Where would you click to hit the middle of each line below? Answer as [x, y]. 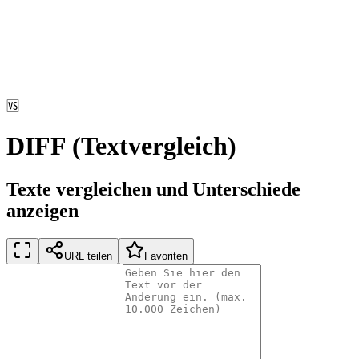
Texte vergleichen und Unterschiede [153, 189]
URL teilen [88, 256]
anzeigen [42, 210]
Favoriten [166, 256]
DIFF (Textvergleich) [121, 146]
